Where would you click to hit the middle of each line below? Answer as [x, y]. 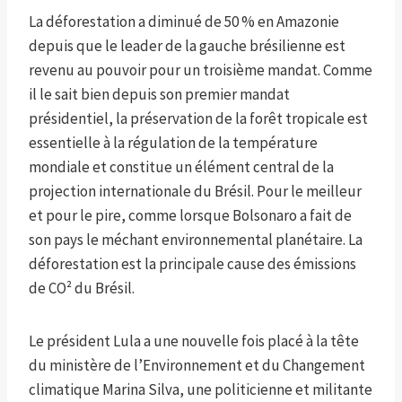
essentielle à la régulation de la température [173, 143]
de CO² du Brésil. [82, 288]
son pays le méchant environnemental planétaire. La [196, 240]
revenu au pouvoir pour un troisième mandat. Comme [201, 70]
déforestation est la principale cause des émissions [192, 264]
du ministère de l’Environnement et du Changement [197, 366]
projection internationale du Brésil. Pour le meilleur [195, 192]
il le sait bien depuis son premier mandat [159, 95]
